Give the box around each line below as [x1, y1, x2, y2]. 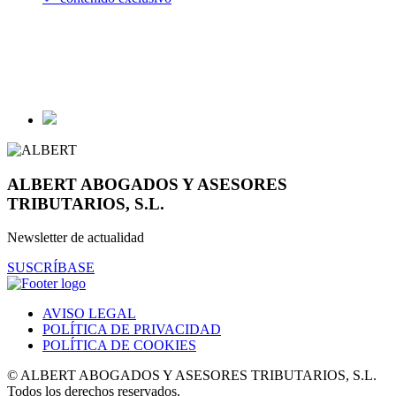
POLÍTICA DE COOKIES [42, 338, 196, 354]
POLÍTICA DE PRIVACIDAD [42, 322, 221, 338]
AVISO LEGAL [42, 306, 136, 322]
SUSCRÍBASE [7, 260, 95, 276]
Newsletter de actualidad [7, 230, 144, 246]
